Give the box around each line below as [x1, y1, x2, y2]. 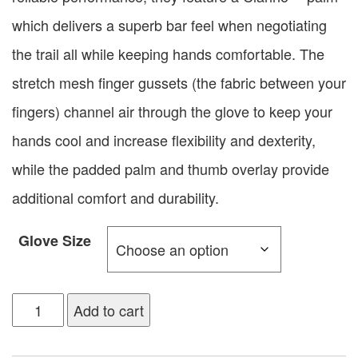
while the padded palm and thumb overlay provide [12, 158, 329, 180]
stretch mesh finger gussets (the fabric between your [12, 72, 346, 93]
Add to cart [74, 300, 145, 321]
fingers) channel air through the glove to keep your [12, 101, 332, 122]
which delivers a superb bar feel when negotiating [12, 14, 327, 36]
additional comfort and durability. [12, 187, 219, 209]
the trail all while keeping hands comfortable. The [12, 43, 324, 65]
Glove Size [18, 230, 91, 252]
